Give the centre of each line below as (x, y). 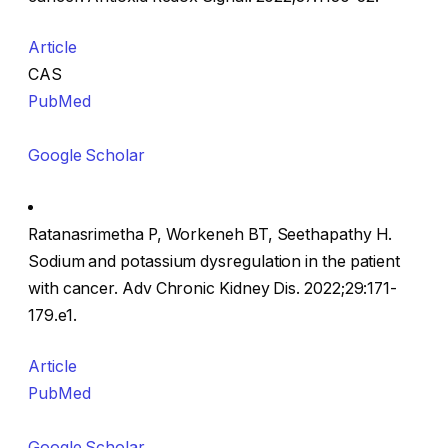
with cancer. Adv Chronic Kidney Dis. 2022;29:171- (213, 288)
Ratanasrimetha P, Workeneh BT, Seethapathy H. (210, 234)
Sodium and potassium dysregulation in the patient (214, 261)
